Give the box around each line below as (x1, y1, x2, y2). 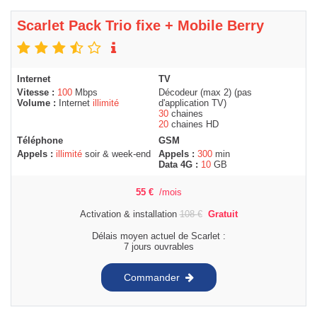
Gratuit (207, 209, 238, 220)
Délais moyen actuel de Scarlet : (91, 231, 226, 242)
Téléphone (17, 135, 63, 146)
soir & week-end (82, 149, 151, 160)
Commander (123, 271, 180, 283)
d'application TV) (158, 98, 226, 109)
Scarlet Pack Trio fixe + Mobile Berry (17, 18, 264, 34)
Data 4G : (158, 159, 201, 171)
